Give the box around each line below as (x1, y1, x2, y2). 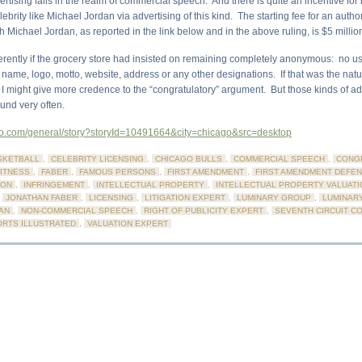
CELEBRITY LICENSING (51, 154, 144, 163)
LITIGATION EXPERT (145, 193, 225, 202)
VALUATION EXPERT (87, 219, 168, 228)
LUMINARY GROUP (237, 193, 311, 202)
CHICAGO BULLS (155, 154, 222, 163)
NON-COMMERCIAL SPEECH (21, 206, 133, 215)
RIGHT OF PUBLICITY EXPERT (144, 206, 263, 215)
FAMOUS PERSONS (79, 167, 156, 176)
